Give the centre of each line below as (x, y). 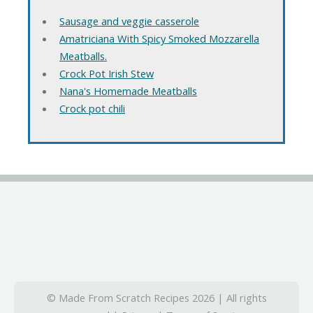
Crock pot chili (92, 109)
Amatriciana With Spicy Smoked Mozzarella (159, 39)
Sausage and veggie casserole (129, 21)
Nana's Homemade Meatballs (128, 91)
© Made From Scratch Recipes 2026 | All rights (156, 297)
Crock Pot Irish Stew (106, 74)
